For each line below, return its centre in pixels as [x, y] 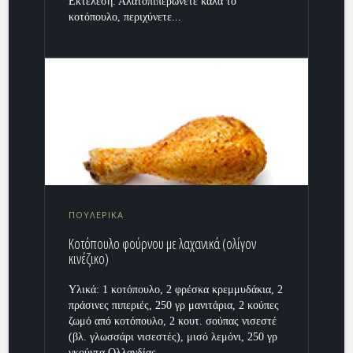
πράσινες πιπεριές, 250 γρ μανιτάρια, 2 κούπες [174, 305]
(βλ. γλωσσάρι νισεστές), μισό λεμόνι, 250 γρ [173, 336]
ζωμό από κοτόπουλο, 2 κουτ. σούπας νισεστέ [173, 321]
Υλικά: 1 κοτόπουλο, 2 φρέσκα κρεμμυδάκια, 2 [176, 289]
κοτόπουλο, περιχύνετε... [125, 17]
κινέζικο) [89, 258]
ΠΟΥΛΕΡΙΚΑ [97, 214]
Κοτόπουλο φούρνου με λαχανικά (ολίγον [163, 243]
